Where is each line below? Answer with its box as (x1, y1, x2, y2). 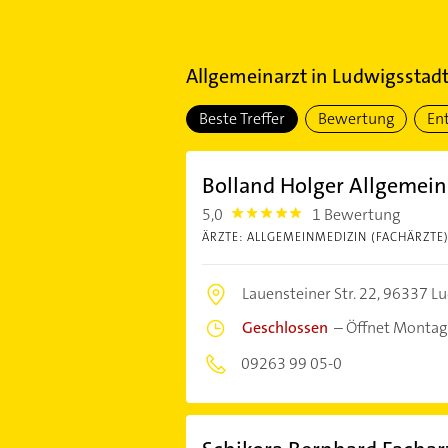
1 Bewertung (312, 204, 401, 225)
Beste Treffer (198, 108, 285, 129)
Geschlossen (241, 317, 328, 338)
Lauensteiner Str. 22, (241, 283, 383, 304)
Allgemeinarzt (185, 63, 307, 89)
